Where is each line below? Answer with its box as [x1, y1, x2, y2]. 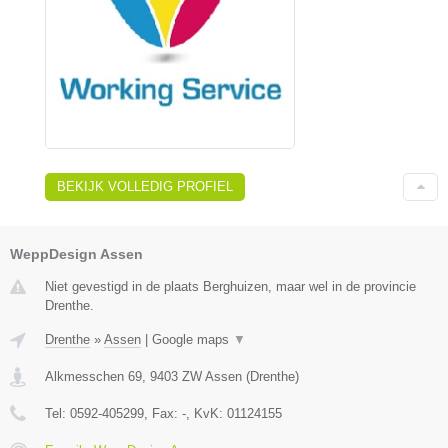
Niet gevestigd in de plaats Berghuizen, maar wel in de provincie [45, 278, 416, 294]
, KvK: [186, 405, 227, 421]
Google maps [152, 331, 233, 347]
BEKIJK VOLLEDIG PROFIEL [57, 178, 233, 194]
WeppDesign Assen [10, 245, 143, 262]
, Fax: [144, 405, 182, 421]
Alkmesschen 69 [45, 368, 142, 384]
